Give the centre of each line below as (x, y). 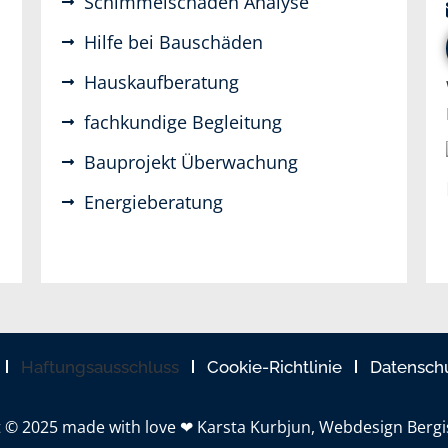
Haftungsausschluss (100, 366)
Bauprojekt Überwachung (190, 161)
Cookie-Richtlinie (274, 366)
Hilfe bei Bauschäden (173, 41)
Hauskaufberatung (161, 81)
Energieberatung (153, 201)
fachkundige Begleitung (182, 121)
